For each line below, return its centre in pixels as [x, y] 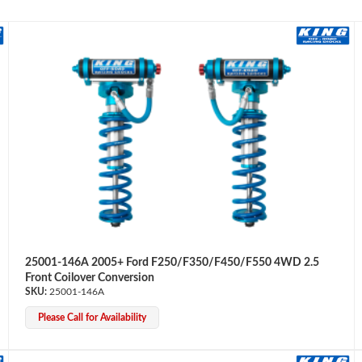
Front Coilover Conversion [89, 278]
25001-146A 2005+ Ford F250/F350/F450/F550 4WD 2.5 [172, 262]
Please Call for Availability [92, 317]
